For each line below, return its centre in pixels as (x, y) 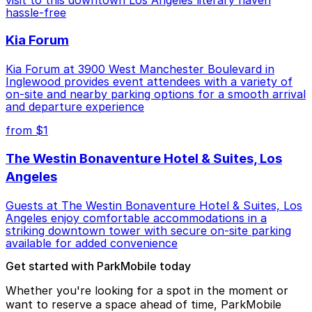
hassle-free (36, 12)
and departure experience (75, 107)
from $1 (27, 131)
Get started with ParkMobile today (98, 266)
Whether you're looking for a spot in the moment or (147, 290)
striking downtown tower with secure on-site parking (148, 230)
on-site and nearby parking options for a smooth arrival (156, 94)
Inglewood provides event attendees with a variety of (149, 82)
